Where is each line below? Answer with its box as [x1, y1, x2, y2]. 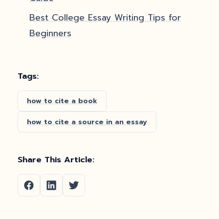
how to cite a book [27, 96, 97, 106]
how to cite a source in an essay [27, 117, 147, 127]
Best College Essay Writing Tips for [29, 11, 181, 24]
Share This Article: [18, 153, 94, 166]
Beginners [29, 27, 71, 40]
